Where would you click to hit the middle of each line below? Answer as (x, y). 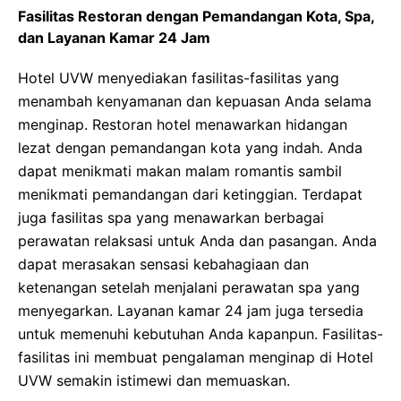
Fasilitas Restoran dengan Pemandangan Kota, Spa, (196, 16)
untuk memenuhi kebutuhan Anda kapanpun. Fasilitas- (200, 334)
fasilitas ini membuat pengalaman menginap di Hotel (196, 357)
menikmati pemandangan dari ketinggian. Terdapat (190, 194)
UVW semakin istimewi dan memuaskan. (154, 380)
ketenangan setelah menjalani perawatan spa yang (189, 287)
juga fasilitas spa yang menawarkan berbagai (171, 218)
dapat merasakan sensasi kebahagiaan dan (163, 264)
